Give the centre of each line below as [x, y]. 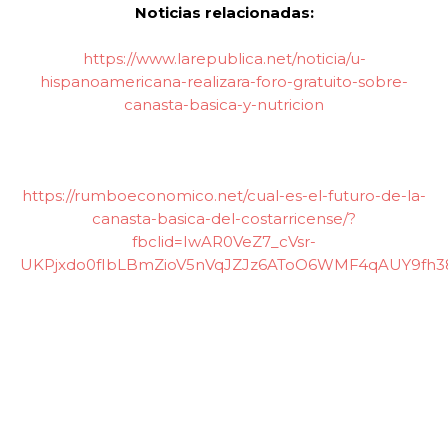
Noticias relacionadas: [224, 12]
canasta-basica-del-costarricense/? [224, 218]
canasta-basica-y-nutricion [224, 104]
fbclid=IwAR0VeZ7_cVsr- [224, 241]
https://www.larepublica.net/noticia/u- [224, 58]
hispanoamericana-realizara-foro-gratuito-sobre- [224, 81]
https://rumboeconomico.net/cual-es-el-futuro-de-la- [224, 195]
